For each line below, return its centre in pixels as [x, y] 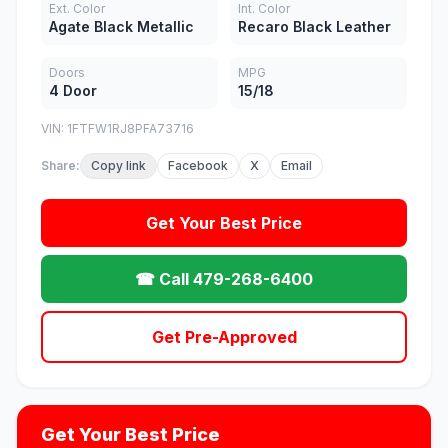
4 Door [73, 91]
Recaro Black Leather [314, 27]
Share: [60, 166]
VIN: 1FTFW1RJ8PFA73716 [117, 129]
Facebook [198, 166]
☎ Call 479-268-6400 [224, 279]
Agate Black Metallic [121, 27]
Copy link [118, 166]
